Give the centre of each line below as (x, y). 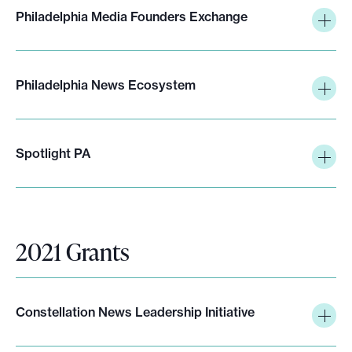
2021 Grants (73, 251)
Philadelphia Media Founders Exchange (132, 16)
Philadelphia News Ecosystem (106, 84)
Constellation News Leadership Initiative (135, 312)
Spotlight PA (53, 153)
